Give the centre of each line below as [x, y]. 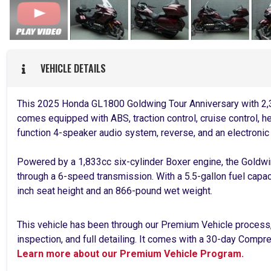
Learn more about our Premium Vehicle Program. [130, 254]
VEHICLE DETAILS [71, 68]
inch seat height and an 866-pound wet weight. [115, 191]
